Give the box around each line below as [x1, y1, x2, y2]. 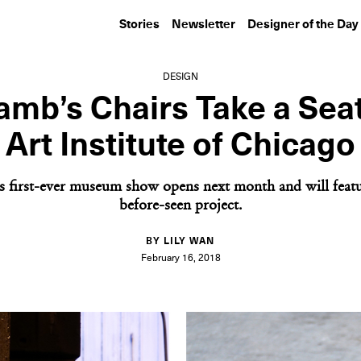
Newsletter [172, 19, 235, 31]
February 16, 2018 [140, 254, 221, 263]
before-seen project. [118, 199, 243, 214]
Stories [119, 19, 160, 31]
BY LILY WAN [146, 237, 215, 247]
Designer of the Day [247, 19, 359, 31]
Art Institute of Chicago [6, 130, 355, 162]
